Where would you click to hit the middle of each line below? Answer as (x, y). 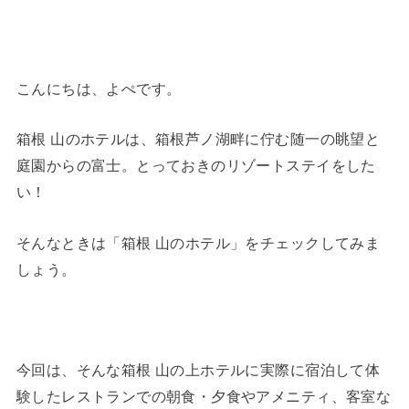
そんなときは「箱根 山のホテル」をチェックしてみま (198, 242)
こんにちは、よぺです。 (99, 88)
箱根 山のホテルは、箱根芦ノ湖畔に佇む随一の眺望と (198, 139)
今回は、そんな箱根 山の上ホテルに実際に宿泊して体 (198, 370)
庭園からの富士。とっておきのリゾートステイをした (196, 166)
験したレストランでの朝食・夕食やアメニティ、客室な (204, 397)
